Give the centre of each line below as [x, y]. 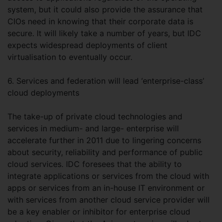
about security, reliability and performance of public [105, 152]
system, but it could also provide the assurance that [105, 9]
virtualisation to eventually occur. [70, 57]
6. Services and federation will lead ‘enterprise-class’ [106, 81]
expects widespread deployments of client [87, 45]
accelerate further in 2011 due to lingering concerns [104, 140]
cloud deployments [43, 93]
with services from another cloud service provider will [109, 200]
